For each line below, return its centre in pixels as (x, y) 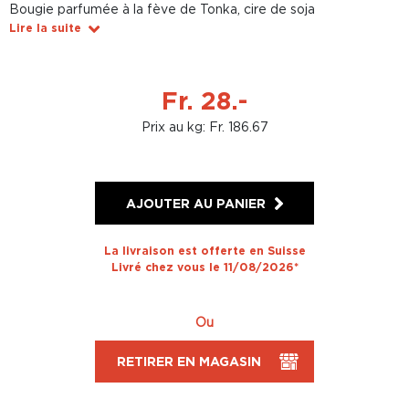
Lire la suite (45, 28)
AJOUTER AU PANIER (196, 203)
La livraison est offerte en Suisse (204, 251)
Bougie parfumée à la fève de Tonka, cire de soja (162, 9)
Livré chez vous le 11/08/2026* (204, 267)
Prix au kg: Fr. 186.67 (204, 126)
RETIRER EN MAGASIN (189, 361)
